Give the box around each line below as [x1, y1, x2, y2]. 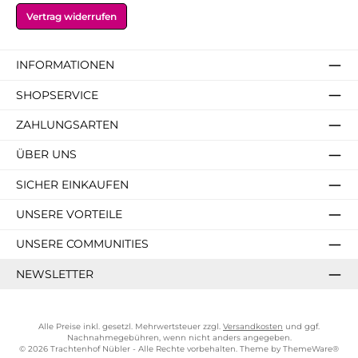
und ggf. [283, 322, 320, 332]
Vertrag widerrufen [26, 10, 117, 22]
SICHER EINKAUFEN [16, 177, 129, 192]
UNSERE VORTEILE [16, 207, 122, 222]
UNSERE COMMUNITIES [16, 237, 149, 252]
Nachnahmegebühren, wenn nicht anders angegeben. [66, 333, 292, 343]
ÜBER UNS [16, 147, 77, 162]
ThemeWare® [283, 344, 339, 354]
